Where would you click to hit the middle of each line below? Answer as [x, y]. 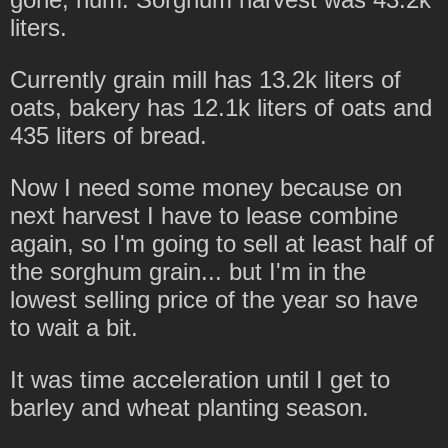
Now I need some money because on [206, 187]
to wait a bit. [74, 327]
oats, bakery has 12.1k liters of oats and [221, 107]
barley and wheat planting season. [189, 407]
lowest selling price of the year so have [214, 299]
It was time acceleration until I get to [200, 379]
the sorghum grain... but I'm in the [188, 271]
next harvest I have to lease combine [204, 215]
